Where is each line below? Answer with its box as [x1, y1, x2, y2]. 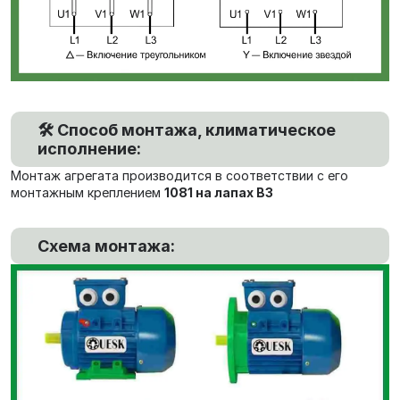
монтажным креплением [11, 184, 164, 200]
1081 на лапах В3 [164, 184, 273, 200]
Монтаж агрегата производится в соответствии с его [11, 167, 348, 183]
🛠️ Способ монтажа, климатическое [37, 120, 336, 139]
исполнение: [37, 138, 141, 158]
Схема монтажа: [37, 236, 175, 255]
